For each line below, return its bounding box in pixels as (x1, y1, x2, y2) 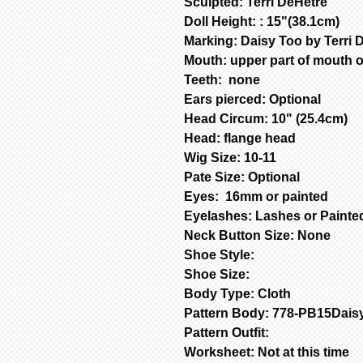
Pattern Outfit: (184, 325, 272, 340)
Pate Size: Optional (184, 169, 300, 184)
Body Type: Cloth (184, 286, 291, 301)
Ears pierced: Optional (184, 92, 321, 106)
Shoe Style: (184, 247, 261, 262)
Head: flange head (184, 130, 296, 145)
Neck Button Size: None (184, 228, 331, 242)
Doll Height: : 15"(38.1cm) (184, 14, 340, 28)
